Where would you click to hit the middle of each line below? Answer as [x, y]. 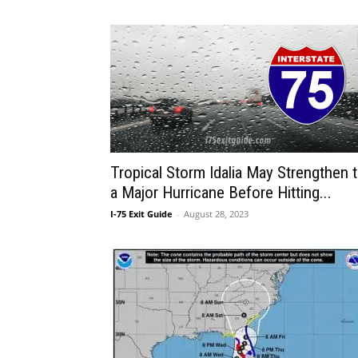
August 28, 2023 [216, 214]
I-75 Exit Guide [141, 214]
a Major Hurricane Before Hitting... [221, 193]
